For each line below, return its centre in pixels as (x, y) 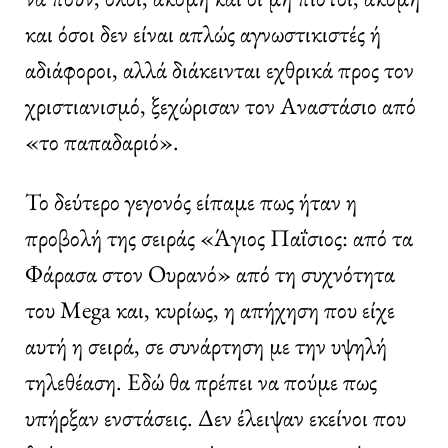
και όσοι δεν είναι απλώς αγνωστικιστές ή (203, 33)
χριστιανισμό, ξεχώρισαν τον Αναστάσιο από (220, 105)
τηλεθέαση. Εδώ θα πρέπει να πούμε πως (201, 381)
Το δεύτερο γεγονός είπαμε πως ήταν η (191, 201)
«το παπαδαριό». (102, 141)
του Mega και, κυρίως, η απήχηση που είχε (210, 309)
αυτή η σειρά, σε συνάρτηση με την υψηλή (206, 345)
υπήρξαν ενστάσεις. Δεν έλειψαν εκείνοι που (215, 417)
